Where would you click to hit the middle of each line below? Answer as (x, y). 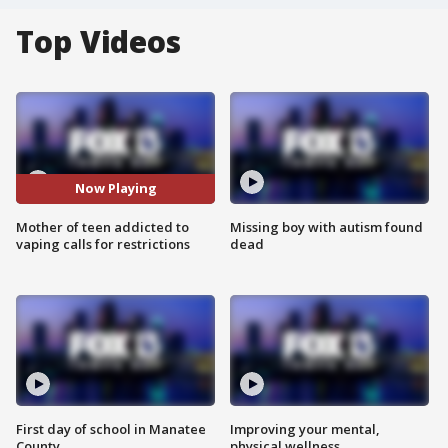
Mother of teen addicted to (102, 226)
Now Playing (115, 188)
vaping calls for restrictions (103, 243)
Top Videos (98, 41)
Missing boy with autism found (326, 226)
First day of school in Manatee (111, 429)
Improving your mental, (305, 429)
